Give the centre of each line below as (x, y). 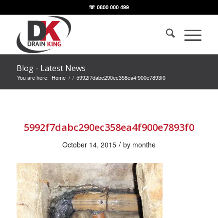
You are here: (33, 77)
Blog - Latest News (51, 68)
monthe (144, 145)
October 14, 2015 (89, 145)
